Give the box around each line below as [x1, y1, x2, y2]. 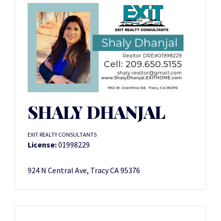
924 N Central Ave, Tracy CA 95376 [28, 165, 140, 175]
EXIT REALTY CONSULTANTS [28, 130, 97, 138]
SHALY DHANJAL [28, 100, 165, 123]
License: [28, 139, 57, 149]
